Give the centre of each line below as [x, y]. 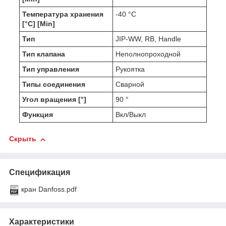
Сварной [130, 84]
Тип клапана [44, 54]
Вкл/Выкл [131, 115]
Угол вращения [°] [54, 100]
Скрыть [23, 139]
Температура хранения [63, 14]
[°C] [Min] [39, 24]
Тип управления [51, 69]
